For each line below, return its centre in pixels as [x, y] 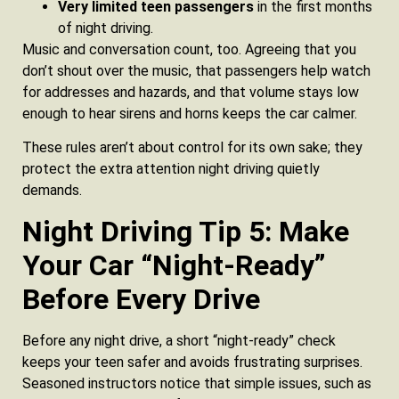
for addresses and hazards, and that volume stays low [191, 92]
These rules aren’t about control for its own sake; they [192, 148]
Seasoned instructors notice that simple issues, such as [197, 383]
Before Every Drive [141, 299]
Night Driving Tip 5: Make [186, 231]
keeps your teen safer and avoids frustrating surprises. [192, 362]
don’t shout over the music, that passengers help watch [196, 70]
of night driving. [109, 28]
